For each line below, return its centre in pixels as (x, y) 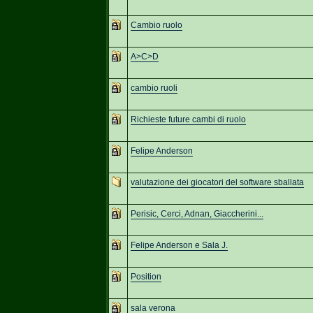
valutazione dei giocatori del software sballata (217, 182)
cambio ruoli (154, 88)
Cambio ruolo (156, 25)
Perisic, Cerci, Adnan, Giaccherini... (197, 213)
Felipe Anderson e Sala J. (179, 245)
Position (146, 276)
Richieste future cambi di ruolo (188, 119)
